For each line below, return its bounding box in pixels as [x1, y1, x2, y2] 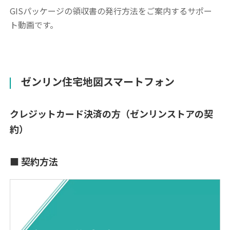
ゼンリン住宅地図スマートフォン [21, 73, 175, 89]
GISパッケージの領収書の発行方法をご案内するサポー [10, 4, 213, 17]
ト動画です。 [10, 18, 59, 31]
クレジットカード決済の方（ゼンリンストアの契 [10, 106, 214, 120]
